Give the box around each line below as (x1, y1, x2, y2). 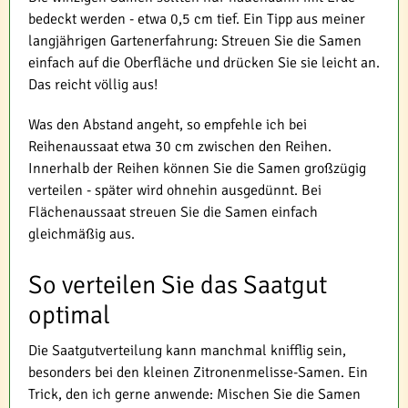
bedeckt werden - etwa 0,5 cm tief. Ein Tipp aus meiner (28, 10, 365, 29)
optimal (28, 300, 110, 331)
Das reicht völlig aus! (28, 76, 158, 95)
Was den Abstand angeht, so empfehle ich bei (28, 116, 307, 135)
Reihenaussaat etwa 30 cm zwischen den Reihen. (28, 138, 331, 157)
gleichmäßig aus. (28, 225, 135, 244)
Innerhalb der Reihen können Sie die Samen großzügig (28, 159, 366, 178)
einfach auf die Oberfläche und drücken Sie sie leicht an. (28, 54, 380, 73)
